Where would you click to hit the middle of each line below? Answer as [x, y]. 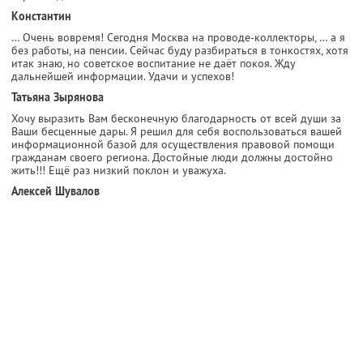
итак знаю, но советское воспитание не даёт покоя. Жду [153, 63]
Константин [41, 16]
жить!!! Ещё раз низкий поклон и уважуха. [119, 170]
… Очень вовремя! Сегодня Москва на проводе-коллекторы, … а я [178, 37]
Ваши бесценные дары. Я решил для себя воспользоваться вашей [177, 131]
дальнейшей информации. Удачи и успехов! [123, 76]
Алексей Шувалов [56, 191]
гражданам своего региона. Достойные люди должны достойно [172, 157]
